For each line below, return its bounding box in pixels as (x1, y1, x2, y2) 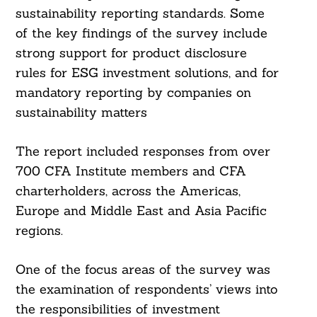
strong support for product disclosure (15, 45, 247, 62)
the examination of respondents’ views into (15, 281, 277, 298)
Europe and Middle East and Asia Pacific (15, 202, 267, 219)
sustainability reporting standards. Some (15, 5, 265, 22)
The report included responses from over (15, 143, 270, 160)
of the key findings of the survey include (15, 25, 267, 42)
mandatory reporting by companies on (15, 84, 251, 101)
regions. (15, 222, 63, 239)
